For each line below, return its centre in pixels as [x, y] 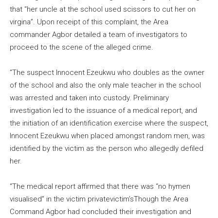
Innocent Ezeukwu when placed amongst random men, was [107, 136]
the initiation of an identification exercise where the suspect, [109, 123]
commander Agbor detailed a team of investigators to [99, 35]
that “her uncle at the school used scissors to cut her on [103, 9]
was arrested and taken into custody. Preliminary [89, 98]
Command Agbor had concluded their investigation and [100, 212]
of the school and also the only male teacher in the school [105, 85]
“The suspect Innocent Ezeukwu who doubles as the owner [107, 73]
